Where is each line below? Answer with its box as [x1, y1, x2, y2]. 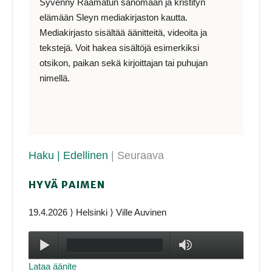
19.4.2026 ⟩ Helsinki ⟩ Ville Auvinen [29, 206, 167, 217]
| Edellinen [57, 149, 112, 162]
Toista [62, 239, 90, 251]
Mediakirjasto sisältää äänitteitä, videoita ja [39, 27, 208, 38]
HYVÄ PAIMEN [29, 178, 106, 191]
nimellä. [39, 72, 70, 83]
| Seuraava [111, 149, 165, 162]
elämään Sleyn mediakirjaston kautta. [39, 12, 188, 22]
